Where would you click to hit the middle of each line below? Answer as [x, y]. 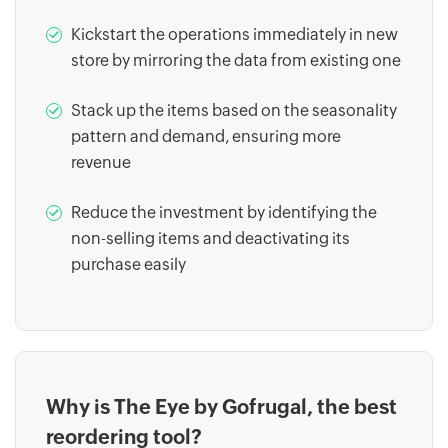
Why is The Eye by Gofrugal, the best [221, 406]
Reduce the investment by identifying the [224, 212]
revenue [101, 162]
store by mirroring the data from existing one [236, 60]
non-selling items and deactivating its [210, 238]
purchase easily [128, 264]
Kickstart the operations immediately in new [234, 34]
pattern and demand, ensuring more [206, 136]
